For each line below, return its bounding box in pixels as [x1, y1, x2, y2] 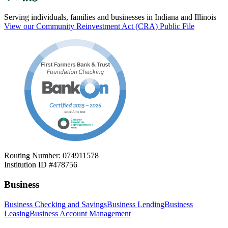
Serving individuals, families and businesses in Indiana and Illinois [4, 13, 216, 22]
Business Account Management [30, 209, 131, 218]
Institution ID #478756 [4, 160, 77, 169]
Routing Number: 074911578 [4, 151, 99, 160]
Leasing [4, 209, 30, 218]
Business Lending [107, 199, 164, 209]
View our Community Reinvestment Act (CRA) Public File [4, 22, 194, 31]
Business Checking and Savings [4, 199, 107, 209]
